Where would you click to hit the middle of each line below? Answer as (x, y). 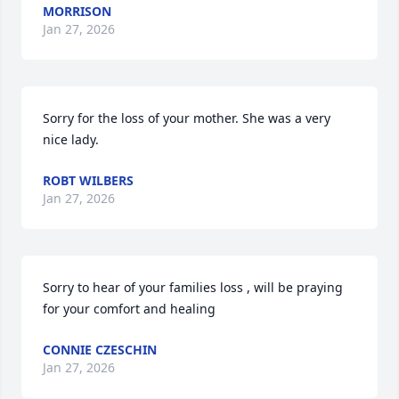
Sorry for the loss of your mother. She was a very (187, 118)
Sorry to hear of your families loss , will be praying (193, 287)
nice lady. (71, 139)
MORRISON (77, 11)
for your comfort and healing (129, 309)
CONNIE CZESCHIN (100, 350)
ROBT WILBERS (88, 180)
